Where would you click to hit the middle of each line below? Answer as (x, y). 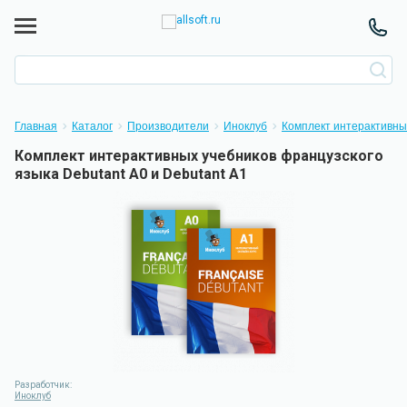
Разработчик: (43, 385)
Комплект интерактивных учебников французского (199, 156)
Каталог (92, 126)
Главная (36, 126)
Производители (168, 126)
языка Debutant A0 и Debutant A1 (131, 174)
